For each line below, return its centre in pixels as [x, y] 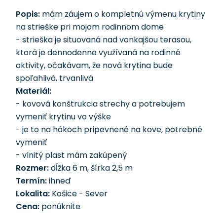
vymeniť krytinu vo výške [63, 117]
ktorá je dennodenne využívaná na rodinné [98, 53]
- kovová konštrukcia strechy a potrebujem [100, 104]
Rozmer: [32, 168]
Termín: [31, 181]
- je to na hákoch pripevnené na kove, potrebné [109, 129]
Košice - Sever [79, 194]
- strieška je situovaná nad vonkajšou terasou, [104, 40]
